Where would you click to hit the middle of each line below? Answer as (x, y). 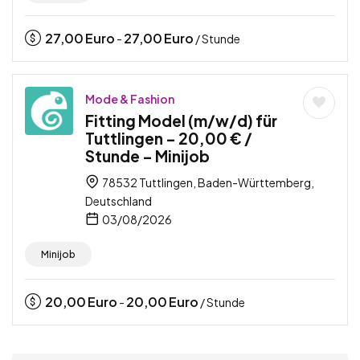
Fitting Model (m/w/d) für (181, 120)
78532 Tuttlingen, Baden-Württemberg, (207, 182)
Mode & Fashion (130, 98)
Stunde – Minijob (147, 155)
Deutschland (119, 200)
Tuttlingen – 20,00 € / (169, 138)
